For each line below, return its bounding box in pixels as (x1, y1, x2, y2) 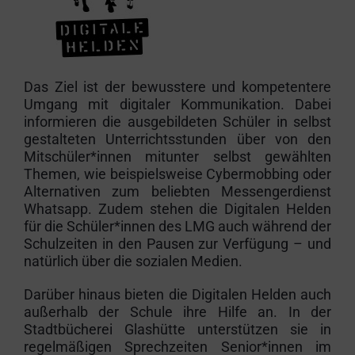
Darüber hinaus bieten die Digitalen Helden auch (23, 286, 332, 303)
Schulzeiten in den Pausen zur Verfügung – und (23, 235, 332, 252)
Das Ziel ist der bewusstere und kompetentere (23, 78, 332, 95)
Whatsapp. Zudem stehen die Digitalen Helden (23, 200, 332, 217)
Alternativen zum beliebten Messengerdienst (23, 183, 332, 200)
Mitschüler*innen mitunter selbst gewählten (23, 148, 332, 165)
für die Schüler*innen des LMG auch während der (23, 218, 332, 235)
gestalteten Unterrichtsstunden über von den (23, 131, 332, 147)
